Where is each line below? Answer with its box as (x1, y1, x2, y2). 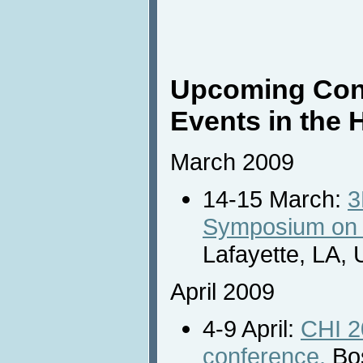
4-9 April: (203, 314, 301, 342)
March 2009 (170, 147, 294, 175)
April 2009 (170, 277, 275, 305)
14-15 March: (203, 185, 348, 212)
